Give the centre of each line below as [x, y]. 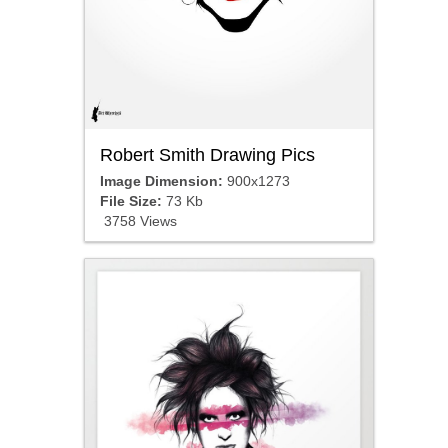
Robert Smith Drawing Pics [207, 155]
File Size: [130, 201]
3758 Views [138, 221]
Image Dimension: [161, 181]
